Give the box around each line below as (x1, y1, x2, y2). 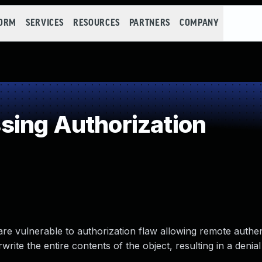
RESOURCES (73, 18, 120, 28)
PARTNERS (129, 18, 170, 28)
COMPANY (179, 18, 219, 28)
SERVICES (25, 18, 64, 28)
